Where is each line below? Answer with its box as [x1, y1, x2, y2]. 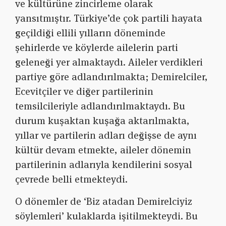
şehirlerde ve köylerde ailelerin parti [15, 41, 178, 54]
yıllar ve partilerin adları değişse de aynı [15, 129, 197, 142]
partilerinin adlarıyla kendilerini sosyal [15, 158, 192, 172]
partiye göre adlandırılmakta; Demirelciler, [15, 70, 208, 84]
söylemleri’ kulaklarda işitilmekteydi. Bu [15, 209, 198, 223]
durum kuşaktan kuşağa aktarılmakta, [15, 114, 190, 128]
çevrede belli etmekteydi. [15, 173, 128, 186]
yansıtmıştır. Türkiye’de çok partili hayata [15, 12, 202, 25]
